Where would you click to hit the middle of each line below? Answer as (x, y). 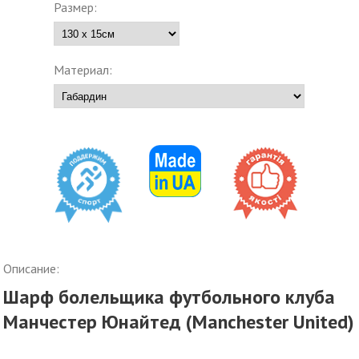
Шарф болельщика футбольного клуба (169, 296)
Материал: (83, 70)
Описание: (32, 268)
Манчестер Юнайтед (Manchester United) (179, 321)
